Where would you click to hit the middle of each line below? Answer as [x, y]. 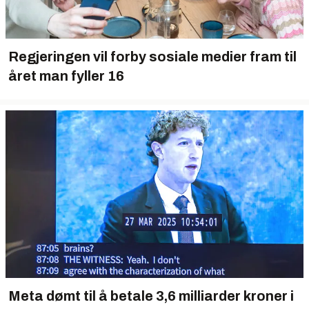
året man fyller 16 [66, 76]
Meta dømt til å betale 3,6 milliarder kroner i [151, 296]
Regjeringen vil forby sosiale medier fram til [152, 57]
